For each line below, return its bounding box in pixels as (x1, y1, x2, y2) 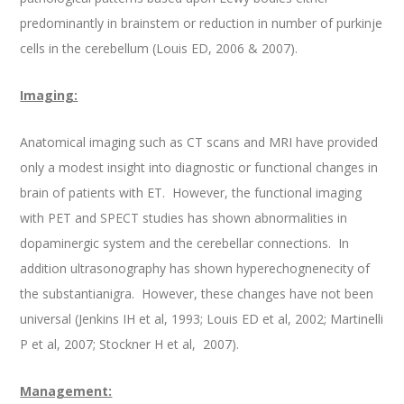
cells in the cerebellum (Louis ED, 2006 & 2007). (20, 40, 298, 58)
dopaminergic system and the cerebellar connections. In (20, 234, 350, 252)
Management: (20, 382, 113, 400)
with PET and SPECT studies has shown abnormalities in (20, 209, 348, 227)
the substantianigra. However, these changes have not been (20, 285, 374, 303)
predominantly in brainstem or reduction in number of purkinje (20, 14, 383, 32)
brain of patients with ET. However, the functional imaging (20, 184, 363, 202)
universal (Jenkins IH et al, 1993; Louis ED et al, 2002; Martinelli (20, 310, 384, 328)
